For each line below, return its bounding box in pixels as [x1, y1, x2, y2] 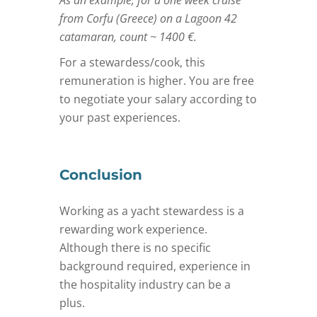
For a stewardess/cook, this [59, 54, 205, 70]
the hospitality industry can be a [59, 276, 231, 292]
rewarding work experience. [59, 221, 207, 237]
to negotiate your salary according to [59, 91, 257, 107]
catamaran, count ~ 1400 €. [59, 28, 197, 45]
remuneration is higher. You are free [59, 72, 254, 88]
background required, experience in [59, 258, 250, 274]
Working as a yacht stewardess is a [59, 202, 244, 219]
